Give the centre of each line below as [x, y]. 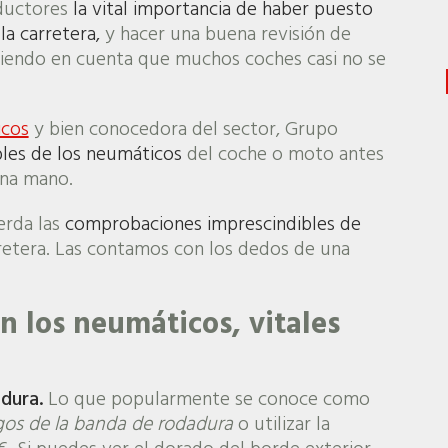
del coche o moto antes [282, 155]
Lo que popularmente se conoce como [206, 399]
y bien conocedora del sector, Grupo [183, 130]
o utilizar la [281, 424]
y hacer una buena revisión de [225, 35]
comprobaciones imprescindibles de [212, 225]
